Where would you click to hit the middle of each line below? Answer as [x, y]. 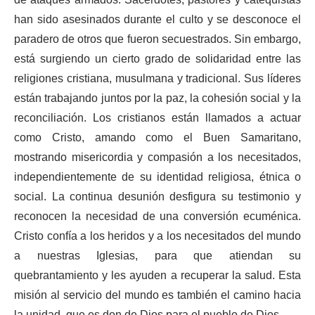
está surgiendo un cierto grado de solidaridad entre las [157, 59]
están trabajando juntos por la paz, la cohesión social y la [157, 98]
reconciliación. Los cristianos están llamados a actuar [157, 118]
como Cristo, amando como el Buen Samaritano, [157, 137]
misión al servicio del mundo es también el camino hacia [157, 295]
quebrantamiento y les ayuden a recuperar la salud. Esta [157, 275]
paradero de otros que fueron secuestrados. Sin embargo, [157, 39]
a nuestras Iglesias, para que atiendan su [157, 256]
